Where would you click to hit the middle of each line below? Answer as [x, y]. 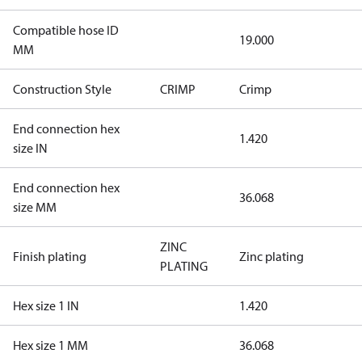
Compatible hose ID [66, 30]
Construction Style [62, 89]
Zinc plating [271, 256]
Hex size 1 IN [46, 305]
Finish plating [50, 256]
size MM [35, 207]
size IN [30, 148]
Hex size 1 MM [51, 345]
